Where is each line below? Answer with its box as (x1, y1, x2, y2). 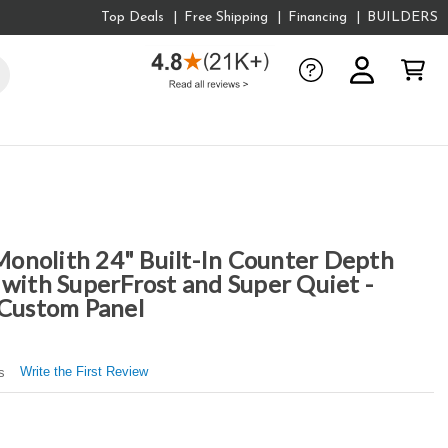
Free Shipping (184, 10, 269, 25)
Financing (288, 10, 348, 25)
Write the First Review (19, 363, 148, 379)
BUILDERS (367, 10, 438, 25)
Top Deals (101, 10, 165, 25)
